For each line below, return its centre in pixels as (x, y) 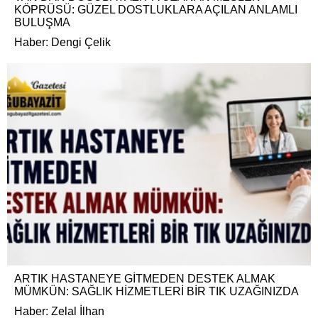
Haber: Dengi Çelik (62, 43)
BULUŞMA (42, 23)
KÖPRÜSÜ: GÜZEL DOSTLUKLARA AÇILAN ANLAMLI (156, 10)
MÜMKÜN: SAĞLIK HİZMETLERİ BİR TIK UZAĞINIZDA (157, 292)
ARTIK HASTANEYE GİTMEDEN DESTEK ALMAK (145, 279)
